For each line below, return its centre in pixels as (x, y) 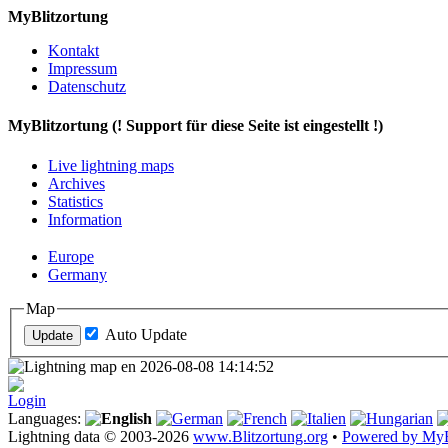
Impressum (82, 68)
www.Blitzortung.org (260, 437)
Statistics (75, 201)
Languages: (46, 419)
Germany (77, 275)
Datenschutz (87, 86)
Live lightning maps (111, 165)
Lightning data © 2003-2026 (100, 437)
